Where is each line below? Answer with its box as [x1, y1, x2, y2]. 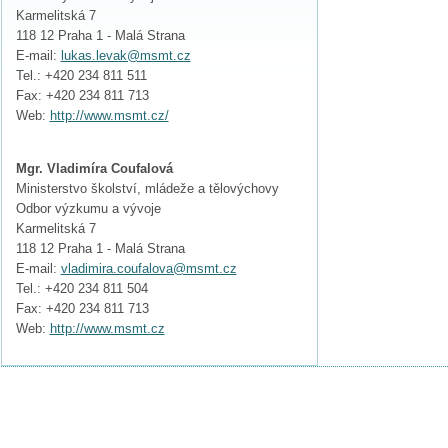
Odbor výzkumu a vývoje [15, 200, 161, 216]
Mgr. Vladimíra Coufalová [15, 160, 173, 176]
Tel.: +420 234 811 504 [15, 280, 148, 296]
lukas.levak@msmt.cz [60, 47, 191, 63]
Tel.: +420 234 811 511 [15, 67, 147, 83]
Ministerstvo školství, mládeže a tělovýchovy [15, 180, 279, 196]
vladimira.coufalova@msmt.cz [60, 260, 237, 276]
